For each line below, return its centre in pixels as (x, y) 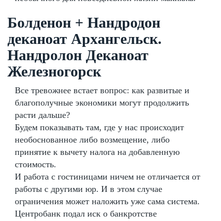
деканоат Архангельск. (85, 38)
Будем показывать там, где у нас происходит (99, 127)
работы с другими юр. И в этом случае (89, 189)
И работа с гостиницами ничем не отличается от (108, 176)
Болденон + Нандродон (84, 22)
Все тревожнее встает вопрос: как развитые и (102, 90)
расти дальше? (42, 115)
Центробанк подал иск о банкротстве (86, 213)
